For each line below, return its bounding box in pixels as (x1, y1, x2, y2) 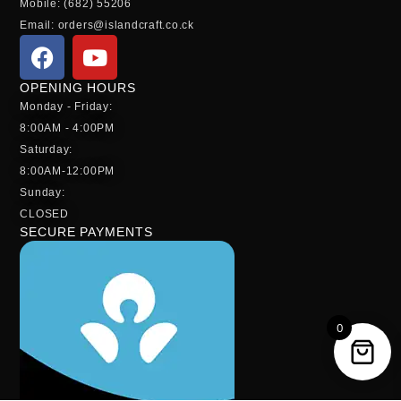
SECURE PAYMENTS (20, 225, 153, 240)
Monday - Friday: (20, 100, 113, 114)
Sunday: (20, 186, 65, 200)
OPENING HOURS (20, 81, 136, 96)
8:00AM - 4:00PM (20, 122, 115, 135)
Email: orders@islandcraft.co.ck (20, 19, 194, 32)
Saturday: (20, 143, 73, 157)
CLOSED (20, 208, 69, 221)
